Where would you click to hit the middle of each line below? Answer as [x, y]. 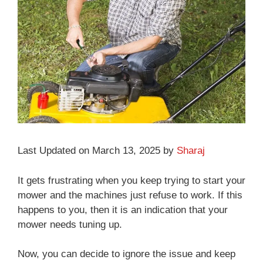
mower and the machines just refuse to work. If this [130, 195]
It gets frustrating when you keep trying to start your [131, 180]
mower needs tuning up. [70, 224]
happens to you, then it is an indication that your [123, 210]
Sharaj [191, 151]
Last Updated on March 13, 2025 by [97, 151]
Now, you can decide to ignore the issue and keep [127, 254]
